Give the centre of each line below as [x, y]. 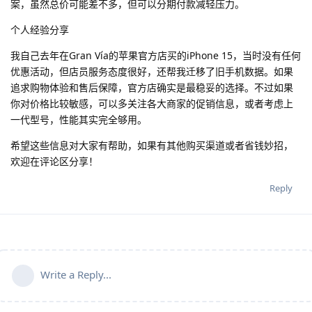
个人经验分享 [40, 30]
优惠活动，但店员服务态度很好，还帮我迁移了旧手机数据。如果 [152, 72]
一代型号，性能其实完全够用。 [79, 120]
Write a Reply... [76, 275]
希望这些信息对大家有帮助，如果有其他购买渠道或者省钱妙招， [152, 146]
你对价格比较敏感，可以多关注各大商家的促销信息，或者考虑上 [152, 104]
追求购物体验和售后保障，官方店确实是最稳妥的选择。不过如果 [152, 88]
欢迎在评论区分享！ [54, 162]
